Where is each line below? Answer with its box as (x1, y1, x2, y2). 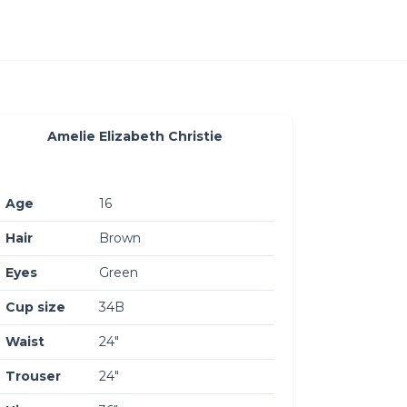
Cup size (5, 298, 65, 315)
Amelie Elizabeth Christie (46, 127, 223, 144)
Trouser (5, 367, 61, 384)
